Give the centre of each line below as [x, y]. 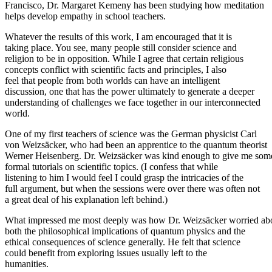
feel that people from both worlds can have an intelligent [112, 80]
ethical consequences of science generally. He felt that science [123, 242]
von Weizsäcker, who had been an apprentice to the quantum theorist [136, 144]
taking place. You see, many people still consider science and [121, 47]
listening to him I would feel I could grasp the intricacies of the [124, 177]
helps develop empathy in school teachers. [85, 16]
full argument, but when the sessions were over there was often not [132, 188]
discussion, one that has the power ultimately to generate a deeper [130, 91]
